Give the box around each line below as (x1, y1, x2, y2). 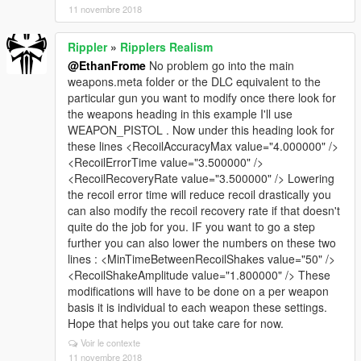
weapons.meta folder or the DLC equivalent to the (68, 73, 321, 89)
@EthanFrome (68, 57, 146, 73)
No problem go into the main (146, 57, 294, 73)
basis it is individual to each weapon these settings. (68, 299, 327, 315)
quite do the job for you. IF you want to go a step (68, 218, 315, 234)
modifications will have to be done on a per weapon (68, 283, 329, 299)
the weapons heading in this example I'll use (68, 106, 293, 122)
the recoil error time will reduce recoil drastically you (68, 186, 331, 202)
